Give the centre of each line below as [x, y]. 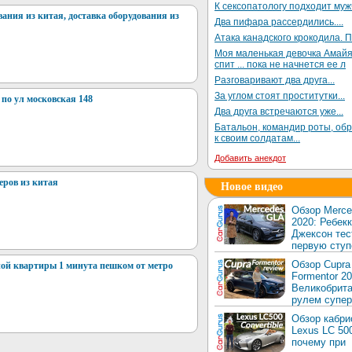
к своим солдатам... [257, 138]
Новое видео [252, 187]
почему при [319, 342]
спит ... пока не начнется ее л [280, 64]
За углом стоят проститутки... [280, 96]
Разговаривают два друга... [275, 80]
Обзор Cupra [321, 264]
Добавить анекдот [250, 158]
